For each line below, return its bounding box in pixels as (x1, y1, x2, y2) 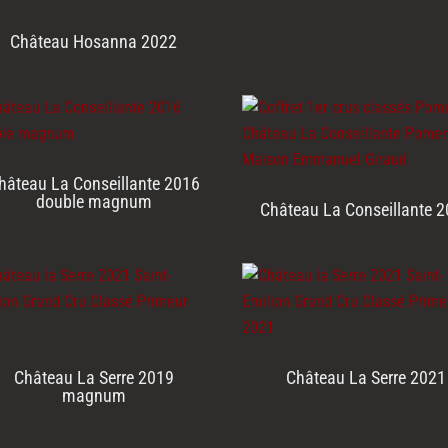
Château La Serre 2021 (285, 367, 446, 389)
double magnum (35, 191, 152, 213)
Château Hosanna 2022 (10, 31, 178, 53)
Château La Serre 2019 (13, 367, 174, 389)
